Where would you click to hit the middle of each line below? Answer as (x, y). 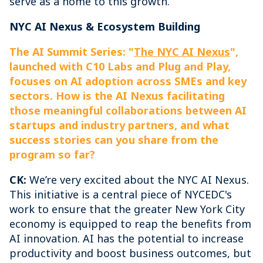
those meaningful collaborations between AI (128, 110)
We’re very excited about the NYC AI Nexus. (138, 180)
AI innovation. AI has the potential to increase (127, 238)
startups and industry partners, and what (119, 125)
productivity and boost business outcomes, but (130, 253)
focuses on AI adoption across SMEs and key (128, 81)
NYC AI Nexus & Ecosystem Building (105, 26)
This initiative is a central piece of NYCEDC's (121, 194)
